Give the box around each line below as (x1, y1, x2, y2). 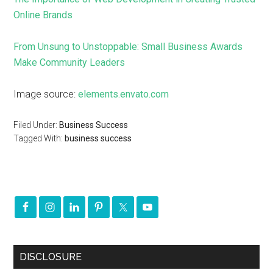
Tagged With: (13, 133, 65, 143)
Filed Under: (13, 120, 60, 130)
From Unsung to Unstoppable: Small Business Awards (13, 41, 243, 52)
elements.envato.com (78, 88, 169, 100)
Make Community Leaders (13, 57, 126, 68)
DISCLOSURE (19, 251, 82, 263)
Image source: (13, 88, 79, 100)
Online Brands (13, 9, 73, 21)
